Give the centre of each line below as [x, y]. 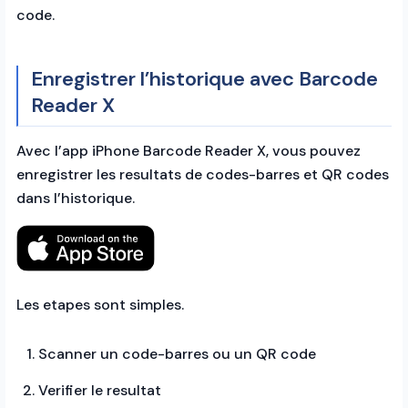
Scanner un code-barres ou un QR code [177, 353]
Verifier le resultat [100, 390]
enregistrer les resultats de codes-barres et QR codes [203, 174]
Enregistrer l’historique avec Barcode [204, 79]
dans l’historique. [76, 198]
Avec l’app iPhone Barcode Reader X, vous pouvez [189, 151]
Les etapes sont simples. [100, 304]
